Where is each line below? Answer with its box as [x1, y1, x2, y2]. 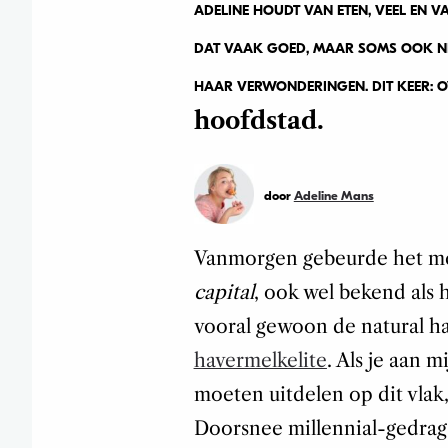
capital [193, 280, 254, 304]
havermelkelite [193, 348, 327, 372]
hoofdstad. [193, 105, 324, 136]
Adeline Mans [293, 187, 374, 203]
